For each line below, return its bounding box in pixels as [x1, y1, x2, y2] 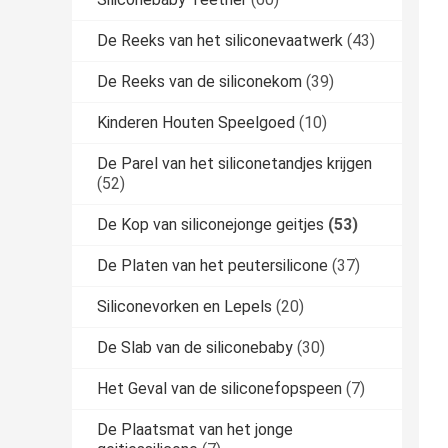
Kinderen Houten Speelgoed [97, 113, 295, 133]
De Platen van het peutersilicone [97, 256, 328, 276]
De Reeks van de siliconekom [97, 72, 302, 92]
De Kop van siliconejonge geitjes [97, 215, 324, 235]
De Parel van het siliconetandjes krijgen [97, 154, 372, 174]
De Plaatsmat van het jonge [97, 420, 293, 440]
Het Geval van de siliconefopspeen [97, 379, 342, 399]
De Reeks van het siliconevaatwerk [97, 31, 343, 51]
